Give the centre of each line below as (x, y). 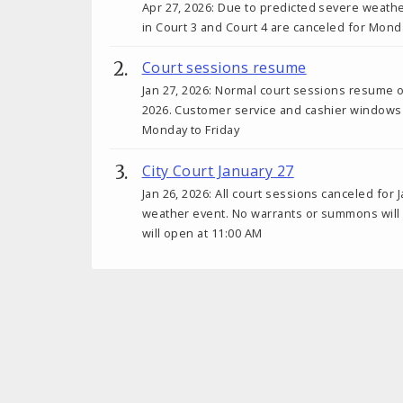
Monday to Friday (191, 130)
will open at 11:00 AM (202, 233)
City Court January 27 (218, 170)
